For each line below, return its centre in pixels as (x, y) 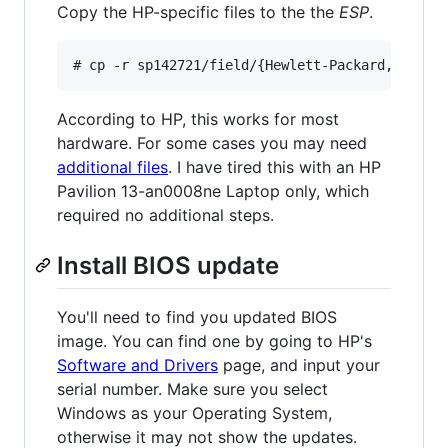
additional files (112, 166)
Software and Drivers (137, 364)
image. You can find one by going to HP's (214, 340)
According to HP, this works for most (198, 118)
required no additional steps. (165, 214)
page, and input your (299, 364)
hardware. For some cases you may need (212, 142)
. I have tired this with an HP (274, 166)
